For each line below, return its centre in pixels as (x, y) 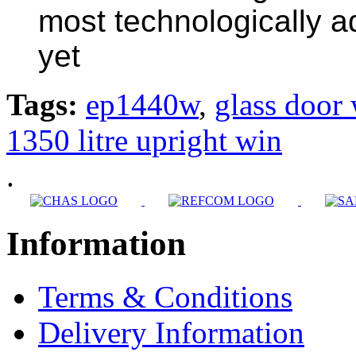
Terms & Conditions (165, 297)
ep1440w (142, 105)
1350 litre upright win (144, 141)
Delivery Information (171, 333)
